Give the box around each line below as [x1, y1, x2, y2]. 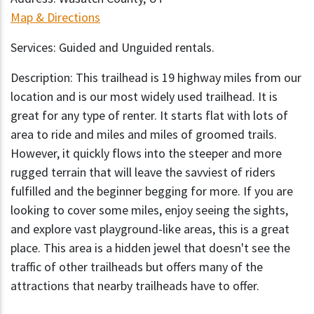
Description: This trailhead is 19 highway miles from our [11, 69, 301, 86]
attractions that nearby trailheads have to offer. [11, 278, 259, 294]
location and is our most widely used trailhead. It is [11, 88, 278, 105]
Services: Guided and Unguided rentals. [11, 39, 214, 56]
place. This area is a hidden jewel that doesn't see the [11, 240, 290, 257]
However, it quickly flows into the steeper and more [11, 145, 282, 162]
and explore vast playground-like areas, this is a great [11, 221, 289, 238]
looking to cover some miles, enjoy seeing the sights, [11, 202, 288, 219]
